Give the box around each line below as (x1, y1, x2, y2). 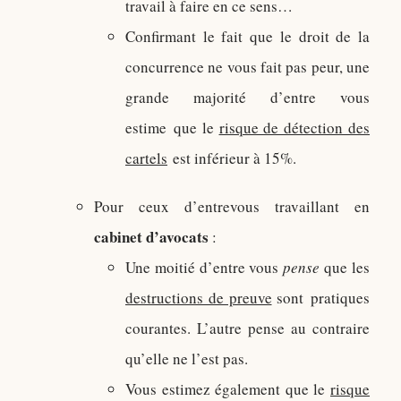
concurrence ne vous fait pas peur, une (125, 56, 370, 77)
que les (320, 257, 371, 277)
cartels (125, 148, 167, 168)
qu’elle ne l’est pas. (125, 348, 248, 369)
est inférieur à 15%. (167, 148, 296, 168)
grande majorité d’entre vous (125, 87, 370, 107)
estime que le (125, 117, 219, 138)
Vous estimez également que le (125, 379, 330, 399)
